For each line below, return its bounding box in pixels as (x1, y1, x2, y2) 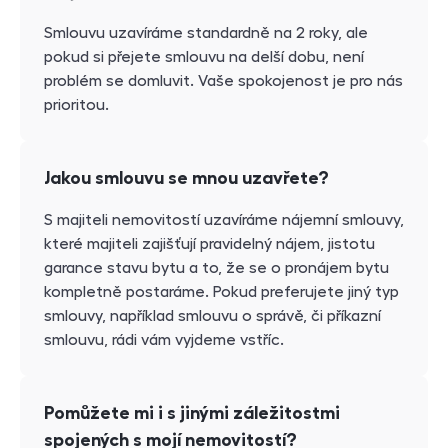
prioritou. (44, 96, 109, 113)
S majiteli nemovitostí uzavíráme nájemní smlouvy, (44, 211, 404, 228)
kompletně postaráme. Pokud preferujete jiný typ (44, 283, 399, 300)
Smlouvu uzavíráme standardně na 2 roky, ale (44, 24, 368, 41)
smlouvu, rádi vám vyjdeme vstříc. (44, 331, 284, 348)
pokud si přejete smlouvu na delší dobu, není (44, 48, 364, 65)
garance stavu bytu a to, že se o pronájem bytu (44, 259, 389, 276)
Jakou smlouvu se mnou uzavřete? (44, 168, 329, 187)
